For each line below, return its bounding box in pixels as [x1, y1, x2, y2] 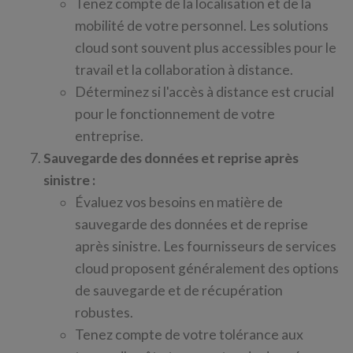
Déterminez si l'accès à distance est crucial [75, 84, 334, 100]
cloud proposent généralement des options [75, 260, 339, 277]
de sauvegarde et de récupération [75, 282, 283, 299]
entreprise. [75, 128, 143, 144]
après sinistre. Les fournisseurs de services [75, 238, 336, 255]
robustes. [75, 304, 133, 321]
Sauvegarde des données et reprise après [43, 150, 299, 166]
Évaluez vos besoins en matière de [75, 194, 283, 210]
